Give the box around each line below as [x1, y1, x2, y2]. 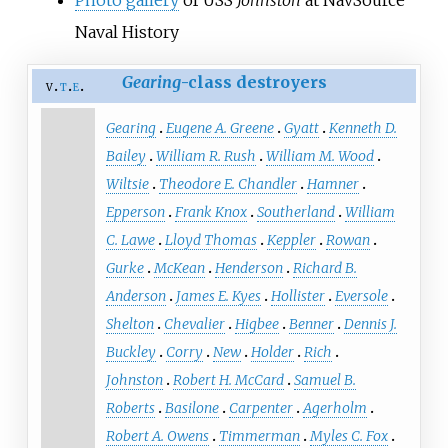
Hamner [306, 175, 359, 194]
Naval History [74, 21, 179, 42]
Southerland [256, 203, 335, 222]
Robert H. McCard [172, 371, 284, 390]
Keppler [266, 231, 316, 250]
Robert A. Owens [105, 427, 209, 446]
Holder [250, 343, 294, 362]
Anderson [105, 287, 166, 306]
